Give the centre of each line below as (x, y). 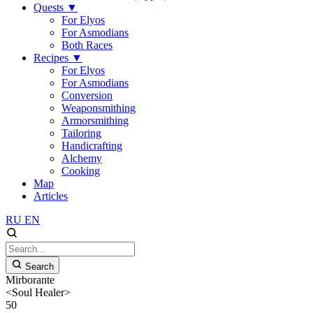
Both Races (87, 45)
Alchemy (82, 158)
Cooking (81, 171)
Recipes (52, 58)
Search (39, 267)
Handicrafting (92, 146)
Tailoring (81, 133)
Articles (51, 196)
